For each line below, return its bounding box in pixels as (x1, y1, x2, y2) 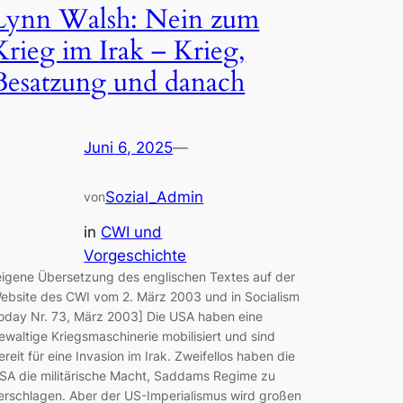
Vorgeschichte (84, 246, 187, 264)
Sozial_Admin (105, 188, 204, 207)
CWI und (101, 222, 163, 241)
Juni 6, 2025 (84, 139, 174, 157)
